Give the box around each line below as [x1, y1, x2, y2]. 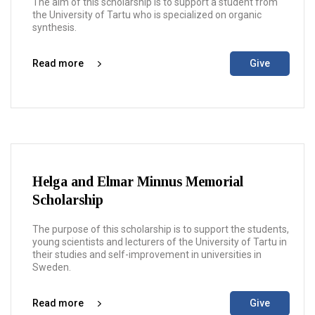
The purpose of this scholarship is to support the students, [32, 224, 289, 235]
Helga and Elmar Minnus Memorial [32, 174, 243, 189]
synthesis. [32, 22, 77, 33]
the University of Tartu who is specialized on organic [32, 9, 262, 20]
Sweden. [32, 262, 71, 273]
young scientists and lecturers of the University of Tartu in [32, 236, 287, 247]
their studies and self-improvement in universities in [32, 249, 262, 260]
